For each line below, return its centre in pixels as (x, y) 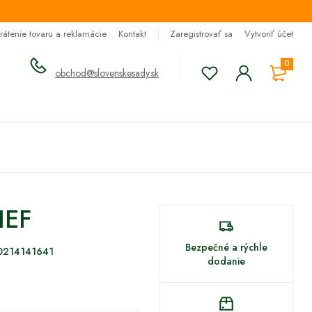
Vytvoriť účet (269, 34)
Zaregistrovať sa (201, 34)
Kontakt (132, 34)
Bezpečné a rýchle (226, 247)
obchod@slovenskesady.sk (107, 73)
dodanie (226, 261)
